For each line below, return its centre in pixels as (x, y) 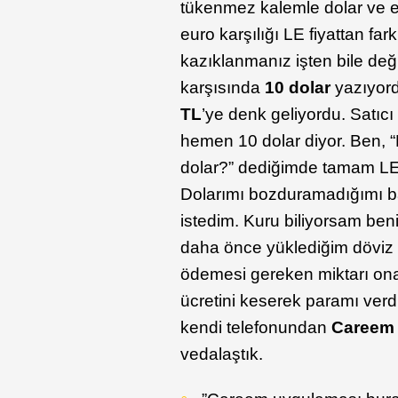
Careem (363, 328)
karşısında (223, 88)
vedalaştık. (224, 354)
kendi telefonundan (256, 328)
